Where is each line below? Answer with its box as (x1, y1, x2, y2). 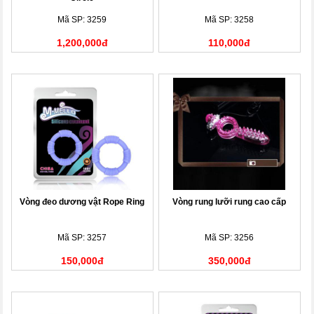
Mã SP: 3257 (57, 232, 107, 243)
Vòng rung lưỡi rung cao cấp (172, 196, 287, 207)
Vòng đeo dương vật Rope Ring (20, 196, 145, 207)
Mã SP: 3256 (205, 232, 254, 243)
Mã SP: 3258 (205, 14, 254, 25)
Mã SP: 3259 (57, 14, 107, 25)
